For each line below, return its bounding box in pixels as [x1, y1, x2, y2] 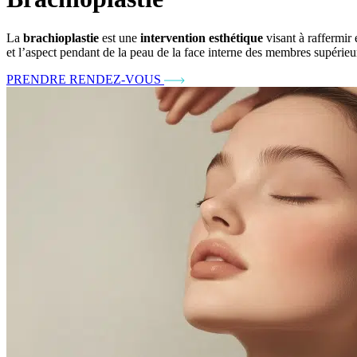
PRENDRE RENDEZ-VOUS [6, 72, 161, 86]
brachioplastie [23, 30, 99, 45]
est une [99, 30, 140, 45]
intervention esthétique [140, 30, 263, 45]
